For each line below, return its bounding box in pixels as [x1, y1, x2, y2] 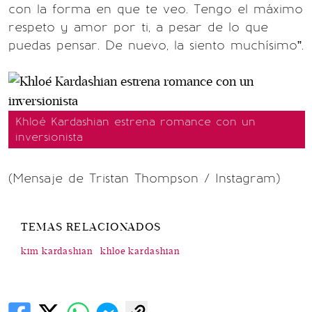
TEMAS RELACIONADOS [21, 219, 162, 234]
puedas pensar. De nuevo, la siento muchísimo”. [8, 37, 304, 53]
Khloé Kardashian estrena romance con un [15, 114, 256, 128]
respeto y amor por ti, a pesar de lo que [8, 19, 268, 35]
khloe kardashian [100, 245, 180, 257]
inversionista [15, 130, 83, 143]
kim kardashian [21, 245, 93, 257]
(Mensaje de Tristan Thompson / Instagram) [8, 170, 280, 186]
